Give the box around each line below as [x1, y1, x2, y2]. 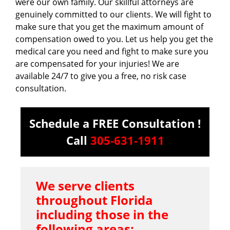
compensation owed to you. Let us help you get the [15, 33, 213, 45]
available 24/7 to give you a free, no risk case [15, 70, 186, 82]
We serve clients [36, 177, 135, 194]
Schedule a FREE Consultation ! [29, 115, 201, 131]
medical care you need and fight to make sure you [15, 46, 208, 57]
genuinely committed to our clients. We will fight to [15, 9, 212, 21]
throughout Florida [36, 191, 153, 208]
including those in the [36, 205, 168, 223]
